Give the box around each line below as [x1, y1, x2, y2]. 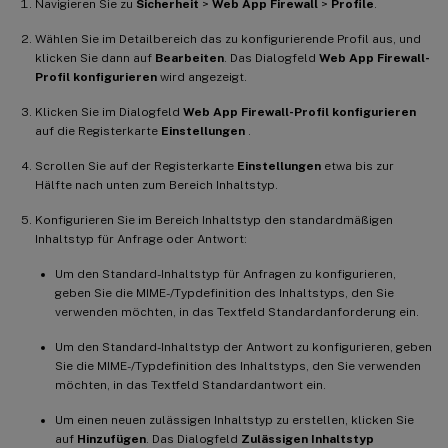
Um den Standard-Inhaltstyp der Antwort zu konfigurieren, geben [55, 339, 432, 354]
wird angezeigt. [157, 69, 247, 84]
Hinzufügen [77, 431, 146, 446]
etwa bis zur [321, 158, 394, 173]
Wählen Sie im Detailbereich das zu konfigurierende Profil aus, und [35, 31, 421, 46]
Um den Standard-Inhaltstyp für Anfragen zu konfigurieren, [55, 266, 396, 281]
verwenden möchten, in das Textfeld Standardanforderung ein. [55, 304, 419, 319]
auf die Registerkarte [35, 123, 161, 138]
